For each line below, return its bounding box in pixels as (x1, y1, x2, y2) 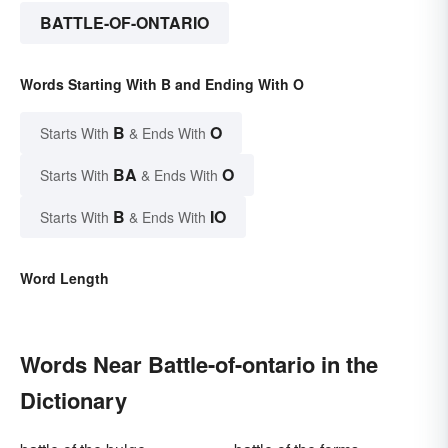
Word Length (20, 267, 109, 288)
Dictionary (20, 383, 127, 416)
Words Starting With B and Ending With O (20, 73, 304, 94)
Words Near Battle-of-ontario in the (20, 347, 378, 380)
